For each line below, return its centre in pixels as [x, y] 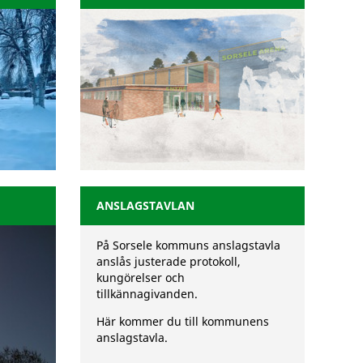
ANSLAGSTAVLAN [145, 206]
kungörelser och [140, 278]
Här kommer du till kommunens [182, 322]
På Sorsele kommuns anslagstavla [188, 246]
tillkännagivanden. [147, 294]
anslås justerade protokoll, [168, 262]
